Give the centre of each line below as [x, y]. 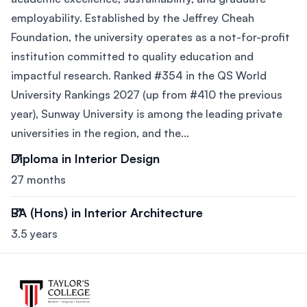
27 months [38, 180]
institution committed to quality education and [132, 57]
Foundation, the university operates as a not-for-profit [150, 37]
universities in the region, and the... [100, 133]
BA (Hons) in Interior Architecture [107, 213]
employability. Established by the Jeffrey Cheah [133, 18]
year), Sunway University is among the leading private [147, 114]
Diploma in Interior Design [85, 159]
